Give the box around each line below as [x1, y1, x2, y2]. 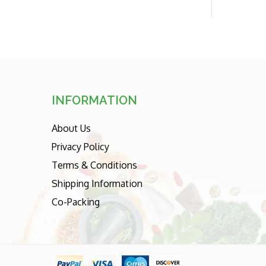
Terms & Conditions [52, 159, 137, 172]
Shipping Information [52, 178, 142, 190]
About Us [52, 122, 91, 135]
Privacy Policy [52, 141, 109, 153]
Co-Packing [52, 196, 100, 208]
